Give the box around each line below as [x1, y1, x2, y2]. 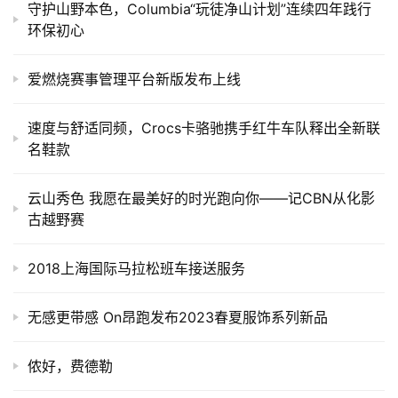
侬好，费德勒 [28, 356, 113, 375]
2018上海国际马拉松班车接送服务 [28, 259, 245, 277]
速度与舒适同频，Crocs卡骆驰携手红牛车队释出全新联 [28, 118, 380, 137]
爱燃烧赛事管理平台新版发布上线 [28, 69, 241, 88]
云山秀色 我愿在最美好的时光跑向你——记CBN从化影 [28, 188, 375, 207]
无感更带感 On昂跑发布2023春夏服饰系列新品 [28, 307, 328, 326]
